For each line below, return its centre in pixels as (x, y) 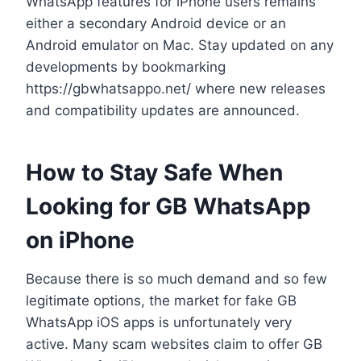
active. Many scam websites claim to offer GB (174, 344)
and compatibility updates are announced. (163, 110)
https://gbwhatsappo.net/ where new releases (176, 88)
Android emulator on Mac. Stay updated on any (180, 45)
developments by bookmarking (126, 66)
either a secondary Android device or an (156, 23)
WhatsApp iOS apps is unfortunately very (159, 322)
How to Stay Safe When (154, 172)
